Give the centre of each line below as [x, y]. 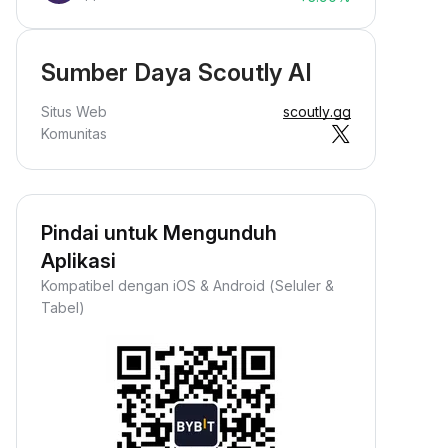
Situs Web [74, 111]
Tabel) [63, 307]
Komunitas [74, 133]
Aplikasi [78, 261]
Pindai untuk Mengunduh [159, 233]
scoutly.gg [317, 111]
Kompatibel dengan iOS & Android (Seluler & [187, 285]
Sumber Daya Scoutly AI [176, 72]
